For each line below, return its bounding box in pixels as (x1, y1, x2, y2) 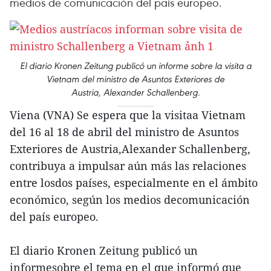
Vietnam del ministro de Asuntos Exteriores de (47, 73, 224, 85)
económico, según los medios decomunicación (10, 192, 250, 207)
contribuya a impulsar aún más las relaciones (10, 158, 246, 173)
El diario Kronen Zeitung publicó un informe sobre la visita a (19, 60, 252, 71)
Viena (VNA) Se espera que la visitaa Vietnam (10, 108, 246, 122)
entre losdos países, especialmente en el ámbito (10, 175, 258, 190)
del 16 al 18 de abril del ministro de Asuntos (10, 125, 239, 139)
